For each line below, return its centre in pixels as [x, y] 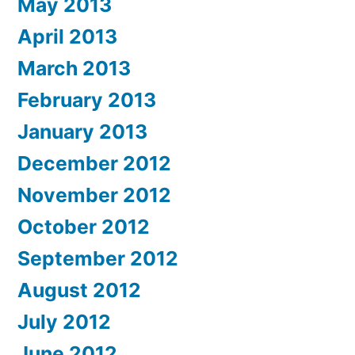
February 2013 [87, 99]
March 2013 [74, 68]
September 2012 [98, 258]
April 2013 [67, 36]
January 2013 [82, 131]
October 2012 [84, 226]
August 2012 [79, 290]
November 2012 [94, 195]
